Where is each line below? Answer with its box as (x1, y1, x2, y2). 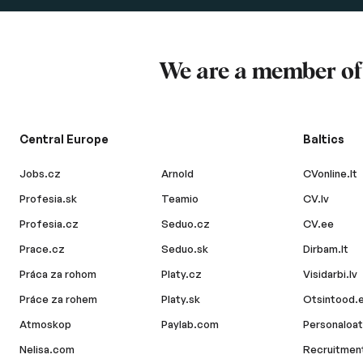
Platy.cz (161, 267, 203, 280)
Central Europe (19, 132, 109, 146)
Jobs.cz (19, 167, 61, 180)
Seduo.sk (161, 242, 209, 255)
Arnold (161, 167, 194, 180)
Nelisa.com (19, 343, 75, 356)
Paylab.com (161, 318, 220, 331)
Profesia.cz (19, 217, 79, 230)
